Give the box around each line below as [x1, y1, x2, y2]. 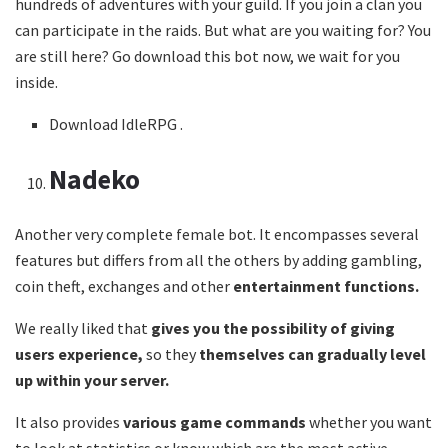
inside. [15, 71, 58, 92]
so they [146, 343, 199, 364]
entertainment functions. [233, 275, 419, 296]
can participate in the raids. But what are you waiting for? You [15, 19, 431, 40]
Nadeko [49, 161, 141, 196]
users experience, [15, 343, 146, 364]
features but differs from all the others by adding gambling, [15, 249, 422, 270]
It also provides [15, 411, 123, 432]
